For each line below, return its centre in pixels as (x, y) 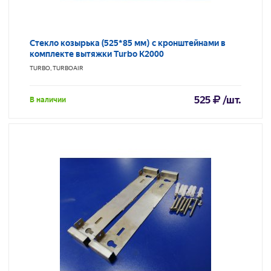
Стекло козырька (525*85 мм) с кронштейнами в (128, 43)
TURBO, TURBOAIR (57, 68)
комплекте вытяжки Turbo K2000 (97, 54)
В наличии (48, 100)
